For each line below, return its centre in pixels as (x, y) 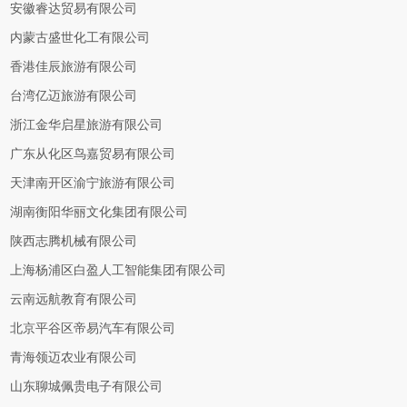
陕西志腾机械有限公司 (74, 241)
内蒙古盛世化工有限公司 (80, 38)
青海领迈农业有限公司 (74, 357)
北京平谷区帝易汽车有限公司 (93, 328)
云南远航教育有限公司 (74, 299)
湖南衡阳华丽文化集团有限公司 (99, 212)
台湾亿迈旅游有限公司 (74, 96)
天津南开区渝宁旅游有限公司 (93, 183)
